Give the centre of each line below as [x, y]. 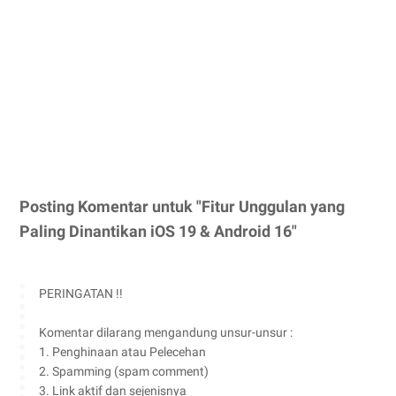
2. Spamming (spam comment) [124, 372]
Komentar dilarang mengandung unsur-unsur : [166, 333]
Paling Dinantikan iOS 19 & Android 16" [158, 232]
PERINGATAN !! [81, 294]
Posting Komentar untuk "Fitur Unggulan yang [182, 207]
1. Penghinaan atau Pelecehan [122, 352]
